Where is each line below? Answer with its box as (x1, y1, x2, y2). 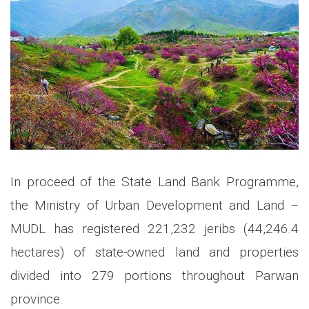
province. (10, 291, 63, 308)
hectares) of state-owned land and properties (10, 244, 299, 261)
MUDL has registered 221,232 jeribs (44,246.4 (10, 221, 299, 237)
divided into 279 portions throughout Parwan (10, 268, 299, 284)
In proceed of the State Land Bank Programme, (10, 174, 299, 190)
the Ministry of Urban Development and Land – (10, 197, 299, 214)
